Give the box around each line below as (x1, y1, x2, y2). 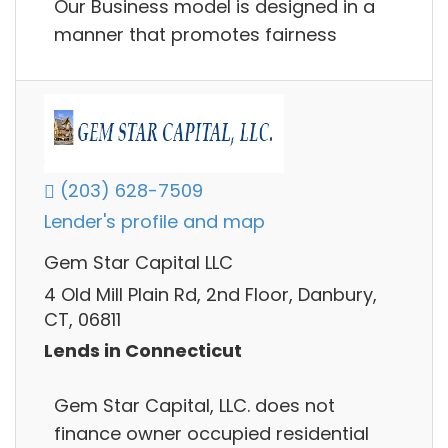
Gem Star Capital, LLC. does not (54, 392, 335, 418)
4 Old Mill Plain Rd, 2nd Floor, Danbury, (44, 281, 377, 307)
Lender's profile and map (44, 209, 265, 235)
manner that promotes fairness (54, 21, 337, 47)
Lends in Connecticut (44, 338, 242, 364)
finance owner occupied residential (54, 420, 369, 446)
